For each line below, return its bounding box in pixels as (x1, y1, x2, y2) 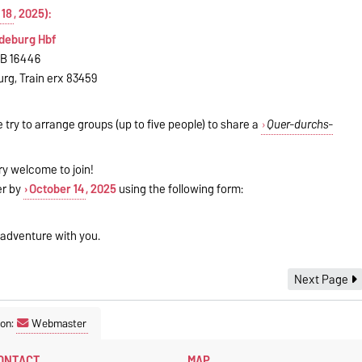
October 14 (28, 179, 84, 200)
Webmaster (32, 314, 86, 334)
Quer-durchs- (266, 115, 333, 135)
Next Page (293, 269, 351, 289)
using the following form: (116, 179, 243, 200)
